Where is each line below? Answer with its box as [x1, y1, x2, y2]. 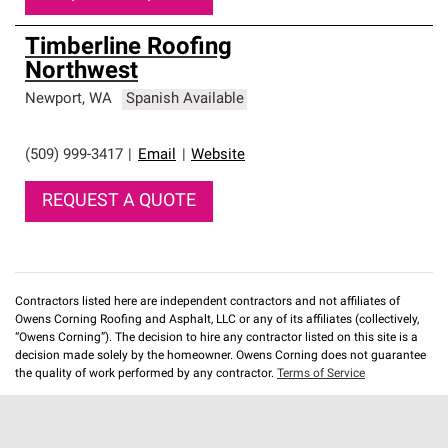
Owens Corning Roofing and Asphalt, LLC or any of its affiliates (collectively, [15, 314, 419, 326]
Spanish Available [125, 92, 244, 107]
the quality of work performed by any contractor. [15, 368, 277, 380]
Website [191, 148, 245, 163]
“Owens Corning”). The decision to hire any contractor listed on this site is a [15, 332, 418, 344]
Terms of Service [277, 368, 365, 380]
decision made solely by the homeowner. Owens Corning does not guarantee [15, 350, 426, 362]
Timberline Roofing [25, 36, 232, 60]
